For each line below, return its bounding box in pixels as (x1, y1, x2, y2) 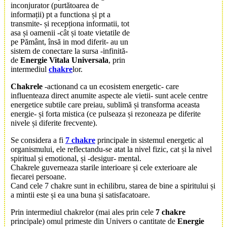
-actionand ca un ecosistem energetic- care (43, 82, 179, 91)
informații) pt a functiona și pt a (11, 10, 110, 19)
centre (188, 91, 208, 100)
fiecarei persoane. (11, 172, 66, 181)
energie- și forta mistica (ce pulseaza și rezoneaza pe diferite (11, 109, 201, 118)
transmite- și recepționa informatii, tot (11, 19, 129, 28)
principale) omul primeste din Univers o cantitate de (11, 216, 177, 225)
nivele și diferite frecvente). (11, 118, 97, 127)
